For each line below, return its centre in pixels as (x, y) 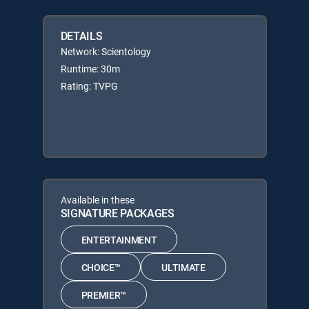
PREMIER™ (103, 295)
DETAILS (81, 36)
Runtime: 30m (90, 69)
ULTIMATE (183, 267)
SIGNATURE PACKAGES (117, 213)
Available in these (97, 200)
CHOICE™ (101, 267)
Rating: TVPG (89, 86)
